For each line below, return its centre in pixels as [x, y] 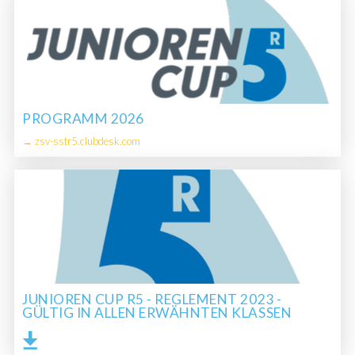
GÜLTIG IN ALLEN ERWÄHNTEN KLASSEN [157, 312]
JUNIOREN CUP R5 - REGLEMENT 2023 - [152, 299]
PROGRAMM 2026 [83, 119]
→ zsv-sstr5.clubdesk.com [81, 141]
